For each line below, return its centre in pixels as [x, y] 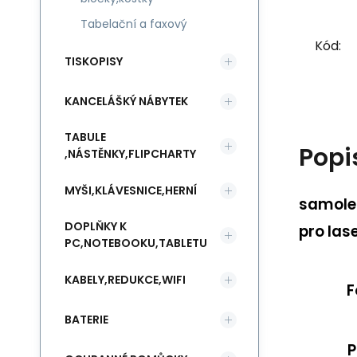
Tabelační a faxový [134, 24]
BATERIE [86, 319]
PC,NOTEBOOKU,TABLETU [136, 243]
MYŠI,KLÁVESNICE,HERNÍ [131, 190]
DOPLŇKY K [96, 226]
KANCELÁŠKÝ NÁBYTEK [126, 101]
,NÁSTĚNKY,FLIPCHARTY [130, 154]
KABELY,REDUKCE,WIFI [125, 279]
